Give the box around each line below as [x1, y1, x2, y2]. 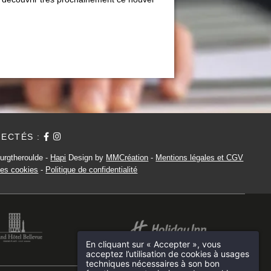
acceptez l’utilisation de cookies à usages [86, 248, 249, 259]
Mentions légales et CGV [155, 152, 244, 162]
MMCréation [106, 152, 149, 162]
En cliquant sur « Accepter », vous [86, 238, 221, 249]
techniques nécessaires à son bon [86, 258, 220, 269]
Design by [66, 152, 106, 162]
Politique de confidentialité [45, 165, 138, 174]
